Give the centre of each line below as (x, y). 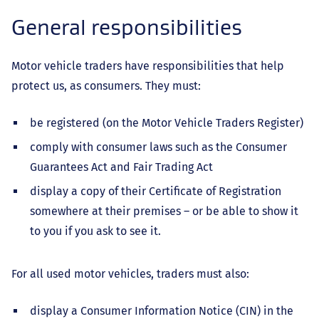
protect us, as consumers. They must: (106, 86)
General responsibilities (127, 27)
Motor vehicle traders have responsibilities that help (148, 66)
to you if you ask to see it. (95, 231)
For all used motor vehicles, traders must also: (130, 274)
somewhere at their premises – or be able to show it (164, 211)
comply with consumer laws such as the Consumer (158, 147)
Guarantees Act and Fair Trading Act (121, 167)
